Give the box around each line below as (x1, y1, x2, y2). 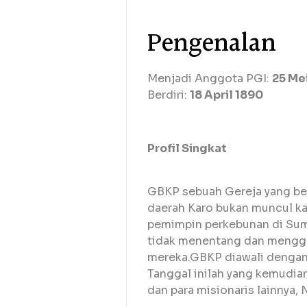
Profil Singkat (147, 141, 227, 156)
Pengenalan (147, 24, 276, 65)
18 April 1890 (190, 88, 263, 103)
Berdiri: (147, 88, 190, 103)
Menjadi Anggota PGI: (147, 71, 272, 86)
